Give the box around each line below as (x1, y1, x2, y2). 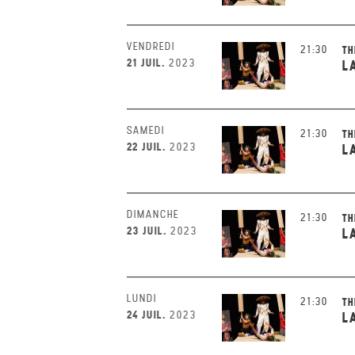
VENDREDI (127, 40, 175, 53)
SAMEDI (127, 124, 165, 137)
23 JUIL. (127, 223, 167, 238)
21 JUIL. (127, 55, 166, 70)
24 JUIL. (127, 307, 166, 322)
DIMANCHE (127, 208, 179, 221)
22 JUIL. (127, 139, 166, 154)
